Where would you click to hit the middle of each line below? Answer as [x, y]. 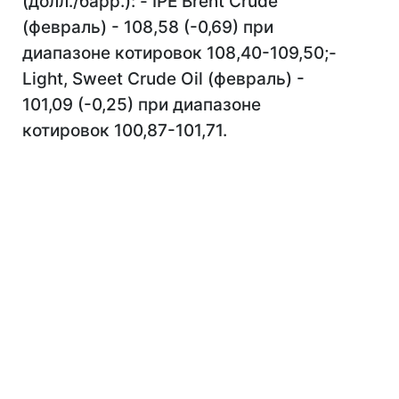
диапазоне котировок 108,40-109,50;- [179, 53]
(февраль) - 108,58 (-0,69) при [148, 27]
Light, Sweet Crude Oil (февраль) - [163, 79]
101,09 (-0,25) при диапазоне [142, 105]
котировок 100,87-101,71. [125, 130]
